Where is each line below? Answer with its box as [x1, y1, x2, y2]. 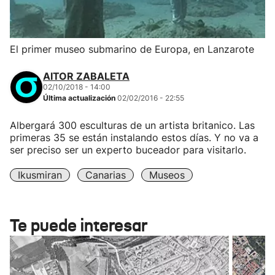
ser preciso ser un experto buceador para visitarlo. [10, 144, 246, 156]
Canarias [85, 169, 126, 181]
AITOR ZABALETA [43, 70, 130, 82]
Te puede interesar [10, 215, 147, 236]
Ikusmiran [18, 169, 62, 181]
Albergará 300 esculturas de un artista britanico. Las [10, 119, 255, 131]
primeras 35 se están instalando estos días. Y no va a [10, 131, 258, 144]
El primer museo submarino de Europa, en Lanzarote [10, 43, 254, 55]
